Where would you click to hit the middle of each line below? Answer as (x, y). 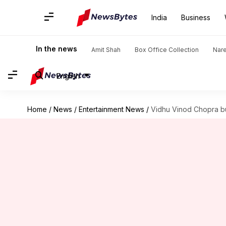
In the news (56, 49)
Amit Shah (106, 50)
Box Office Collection (167, 50)
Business (196, 17)
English (68, 76)
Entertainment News (111, 109)
